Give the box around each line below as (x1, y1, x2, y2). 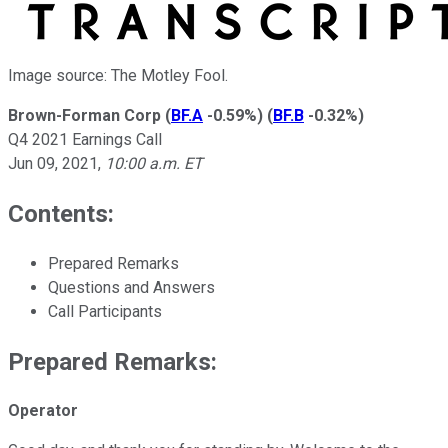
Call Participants (48, 301, 162, 321)
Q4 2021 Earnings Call (8, 129, 162, 149)
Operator (8, 401, 78, 421)
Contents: (8, 199, 114, 228)
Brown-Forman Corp (8, 105, 161, 125)
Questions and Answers (48, 277, 215, 297)
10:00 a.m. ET (105, 153, 203, 173)
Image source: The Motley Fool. (8, 65, 228, 85)
